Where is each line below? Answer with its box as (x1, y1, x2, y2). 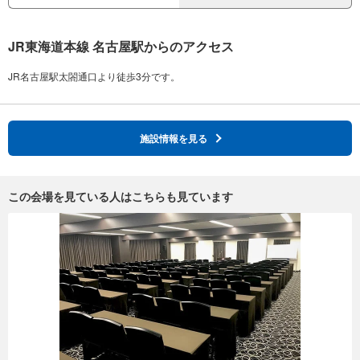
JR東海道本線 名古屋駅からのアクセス (8, 36, 234, 55)
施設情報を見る (140, 130, 207, 145)
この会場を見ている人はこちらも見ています (8, 187, 233, 204)
